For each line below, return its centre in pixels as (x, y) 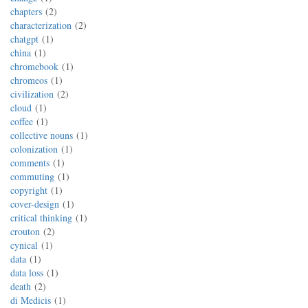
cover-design (35, 204)
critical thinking (41, 218)
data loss (27, 273)
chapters (26, 11)
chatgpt (24, 39)
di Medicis (31, 300)
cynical (24, 245)
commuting (32, 176)
